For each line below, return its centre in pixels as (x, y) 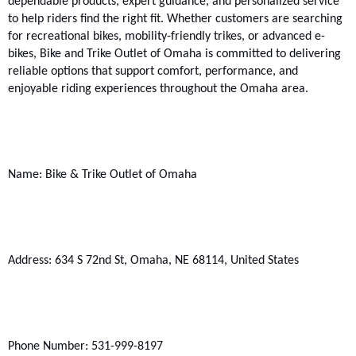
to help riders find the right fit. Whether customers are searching (175, 19)
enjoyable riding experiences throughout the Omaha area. (158, 89)
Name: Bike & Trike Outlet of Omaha (103, 175)
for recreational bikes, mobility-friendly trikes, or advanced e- (166, 37)
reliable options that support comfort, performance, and (153, 72)
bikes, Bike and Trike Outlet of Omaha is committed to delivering (174, 54)
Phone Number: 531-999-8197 (85, 347)
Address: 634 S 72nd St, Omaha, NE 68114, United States (153, 261)
